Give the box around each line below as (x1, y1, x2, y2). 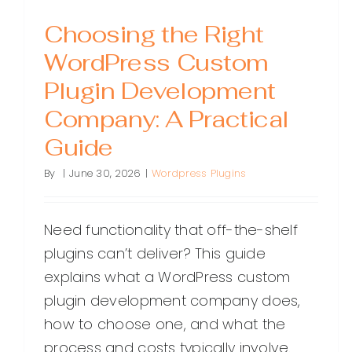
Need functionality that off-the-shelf (44, 220, 298, 240)
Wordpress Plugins (151, 166, 247, 181)
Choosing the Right (44, 19, 264, 50)
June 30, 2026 (69, 166, 141, 181)
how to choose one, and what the (44, 314, 286, 335)
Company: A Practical (44, 104, 289, 135)
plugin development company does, (44, 291, 301, 311)
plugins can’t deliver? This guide (44, 244, 266, 264)
